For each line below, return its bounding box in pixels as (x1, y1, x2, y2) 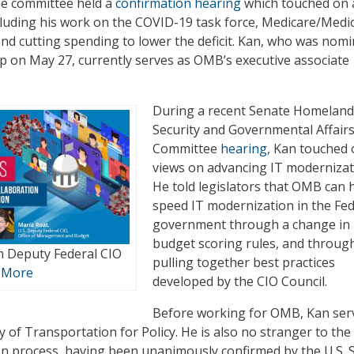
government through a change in (153, 216, 350, 234)
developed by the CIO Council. (153, 273, 327, 291)
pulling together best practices (153, 254, 335, 272)
